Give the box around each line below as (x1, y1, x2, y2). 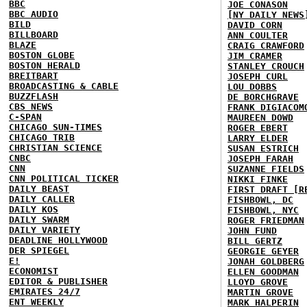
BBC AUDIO (9, 9, 58, 19)
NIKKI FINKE (228, 174, 288, 184)
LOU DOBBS (228, 82, 277, 92)
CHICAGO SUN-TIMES (9, 122, 102, 132)
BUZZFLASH (9, 91, 58, 101)
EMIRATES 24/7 (9, 286, 80, 297)
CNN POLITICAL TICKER (9, 173, 119, 184)
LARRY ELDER (228, 133, 288, 143)
